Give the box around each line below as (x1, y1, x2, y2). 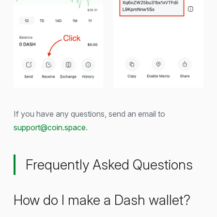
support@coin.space (14, 122, 86, 132)
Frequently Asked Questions (26, 156, 193, 173)
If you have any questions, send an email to (14, 108, 165, 119)
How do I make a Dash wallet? (14, 191, 190, 208)
